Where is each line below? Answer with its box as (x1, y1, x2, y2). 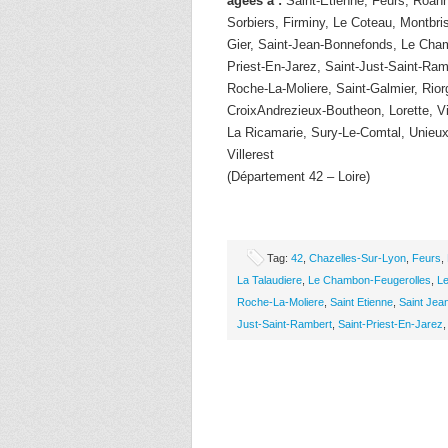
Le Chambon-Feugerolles (308, 274, 431, 286)
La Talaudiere (237, 274, 302, 286)
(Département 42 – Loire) (227, 169, 370, 184)
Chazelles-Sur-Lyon (309, 252, 406, 264)
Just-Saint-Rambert (237, 318, 332, 330)
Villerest (227, 147, 274, 162)
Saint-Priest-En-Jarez (338, 318, 443, 330)
